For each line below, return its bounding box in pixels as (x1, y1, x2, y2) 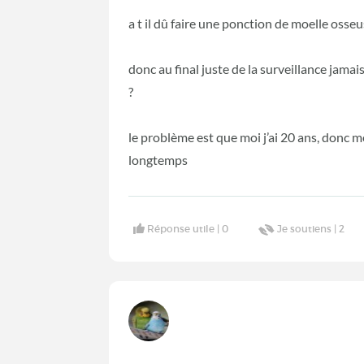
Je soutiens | (277, 223, 340, 236)
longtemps (128, 151, 191, 167)
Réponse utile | (147, 223, 223, 236)
